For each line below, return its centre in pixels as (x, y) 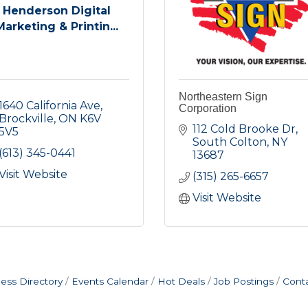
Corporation (208, 108)
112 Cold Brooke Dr (244, 129)
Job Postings (244, 281)
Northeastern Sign (223, 96)
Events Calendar (110, 281)
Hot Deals (181, 281)
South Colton (230, 142)
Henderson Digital (57, 11)
